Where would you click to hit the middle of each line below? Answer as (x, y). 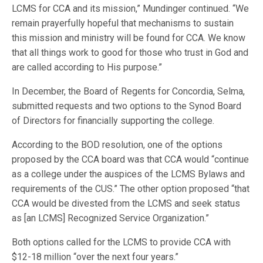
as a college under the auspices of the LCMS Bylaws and (129, 174)
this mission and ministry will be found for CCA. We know (129, 38)
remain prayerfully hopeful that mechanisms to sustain (123, 23)
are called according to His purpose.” (87, 67)
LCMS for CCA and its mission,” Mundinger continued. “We (131, 8)
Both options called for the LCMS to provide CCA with (122, 242)
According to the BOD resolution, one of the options (117, 144)
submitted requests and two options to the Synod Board (127, 106)
